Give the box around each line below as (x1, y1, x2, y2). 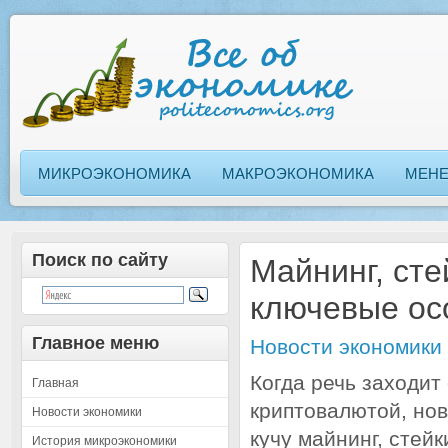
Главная (32, 376, 79, 390)
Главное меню (32, 333, 159, 353)
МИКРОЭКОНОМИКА (38, 165, 191, 182)
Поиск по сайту (32, 250, 168, 270)
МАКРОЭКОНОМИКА (222, 165, 374, 182)
